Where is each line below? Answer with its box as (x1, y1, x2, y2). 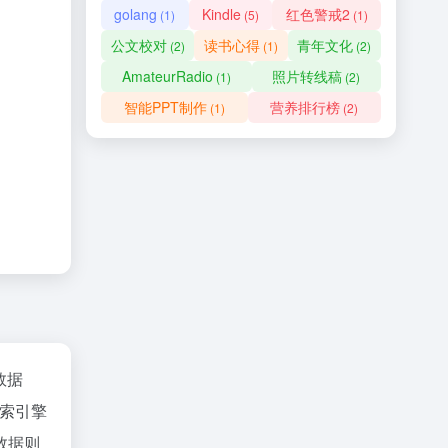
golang (114, 4, 158, 24)
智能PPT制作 (123, 97, 207, 117)
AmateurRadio (121, 66, 213, 86)
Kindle (202, 4, 241, 24)
